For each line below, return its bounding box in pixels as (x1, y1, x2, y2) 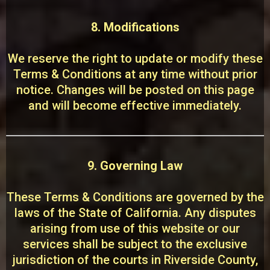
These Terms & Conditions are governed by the (6, 190, 264, 204)
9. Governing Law (87, 159, 183, 173)
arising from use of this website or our (30, 221, 240, 236)
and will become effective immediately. (28, 98, 242, 113)
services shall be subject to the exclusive (23, 237, 247, 251)
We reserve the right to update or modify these (7, 51, 263, 66)
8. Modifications (90, 20, 180, 34)
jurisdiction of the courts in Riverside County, (12, 253, 258, 267)
